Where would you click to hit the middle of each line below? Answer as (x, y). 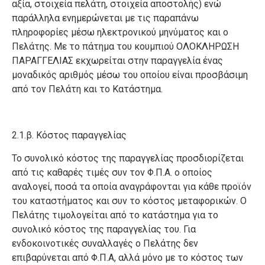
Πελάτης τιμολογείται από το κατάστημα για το (115, 215)
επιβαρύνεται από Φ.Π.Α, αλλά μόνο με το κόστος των (127, 258)
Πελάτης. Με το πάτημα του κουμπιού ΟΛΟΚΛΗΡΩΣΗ (125, 46)
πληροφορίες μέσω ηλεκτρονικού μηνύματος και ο (120, 32)
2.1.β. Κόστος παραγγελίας (70, 135)
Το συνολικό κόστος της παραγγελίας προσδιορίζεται (128, 158)
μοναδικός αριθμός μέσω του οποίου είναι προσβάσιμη (130, 75)
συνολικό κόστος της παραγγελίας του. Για (104, 229)
